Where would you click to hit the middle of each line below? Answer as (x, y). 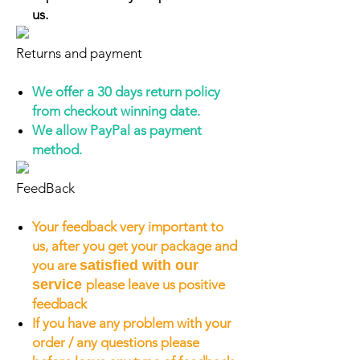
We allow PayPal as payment (117, 130)
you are (56, 265)
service (59, 284)
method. (57, 149)
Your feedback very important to (128, 227)
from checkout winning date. (116, 111)
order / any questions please (116, 342)
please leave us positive (155, 284)
